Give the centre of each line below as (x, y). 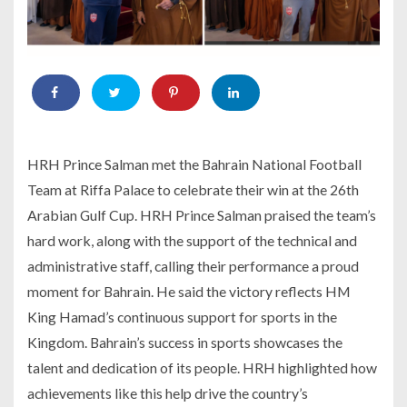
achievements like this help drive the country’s (168, 392)
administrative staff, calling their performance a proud (193, 265)
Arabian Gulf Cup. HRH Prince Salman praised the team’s (202, 214)
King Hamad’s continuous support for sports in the (182, 316)
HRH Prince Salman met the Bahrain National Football (194, 164)
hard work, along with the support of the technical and (192, 240)
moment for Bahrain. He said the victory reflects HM (189, 291)
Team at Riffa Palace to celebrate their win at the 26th (193, 189)
